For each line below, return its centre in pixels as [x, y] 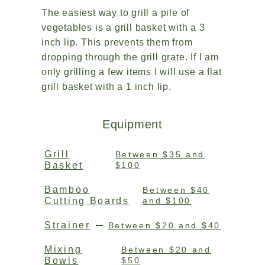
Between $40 [176, 190]
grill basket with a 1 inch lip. [108, 87]
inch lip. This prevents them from [117, 42]
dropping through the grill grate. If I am [130, 57]
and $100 [167, 201]
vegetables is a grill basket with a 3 [123, 28]
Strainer [67, 225]
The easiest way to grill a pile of [116, 13]
